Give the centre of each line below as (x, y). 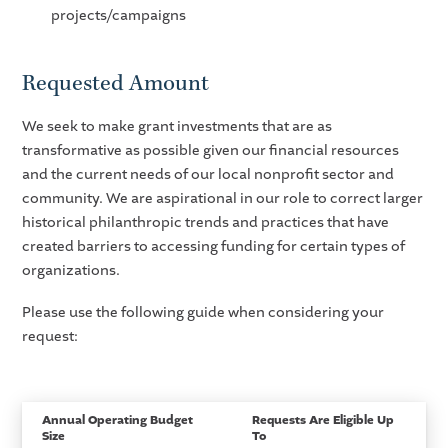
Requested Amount (116, 83)
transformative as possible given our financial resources (211, 151)
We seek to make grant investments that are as (177, 127)
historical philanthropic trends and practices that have (206, 223)
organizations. (73, 271)
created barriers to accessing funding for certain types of (214, 247)
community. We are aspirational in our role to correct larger (223, 199)
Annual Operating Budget (118, 420)
